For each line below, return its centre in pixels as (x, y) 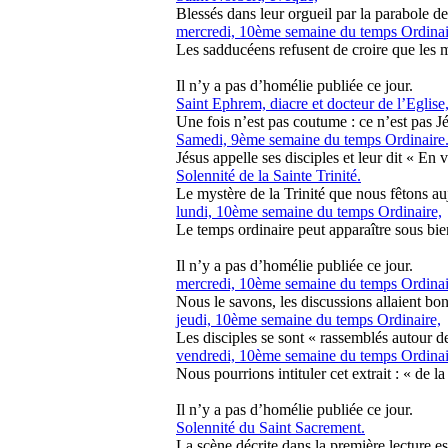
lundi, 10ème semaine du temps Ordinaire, (309, 211)
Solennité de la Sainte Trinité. (268, 175)
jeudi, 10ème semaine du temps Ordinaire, (308, 319)
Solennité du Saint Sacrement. (270, 427)
